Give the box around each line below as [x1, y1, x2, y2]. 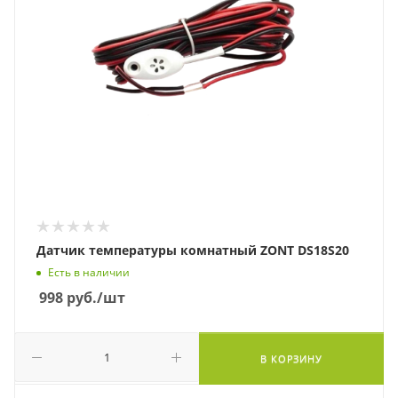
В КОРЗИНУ [260, 352, 322, 365]
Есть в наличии [48, 265, 130, 281]
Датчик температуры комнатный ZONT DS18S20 [36, 242, 349, 259]
